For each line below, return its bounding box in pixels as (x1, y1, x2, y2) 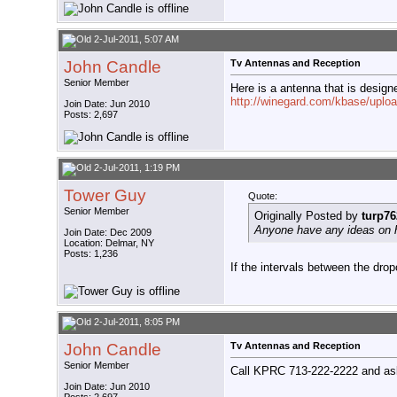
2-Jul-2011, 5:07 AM (91, 34, 179, 45)
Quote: (248, 191, 277, 202)
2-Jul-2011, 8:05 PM (91, 316, 180, 328)
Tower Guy (64, 186, 146, 206)
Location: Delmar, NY (64, 237, 154, 249)
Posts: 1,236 (64, 248, 118, 260)
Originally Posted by (254, 209, 362, 223)
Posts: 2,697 (64, 109, 118, 121)
